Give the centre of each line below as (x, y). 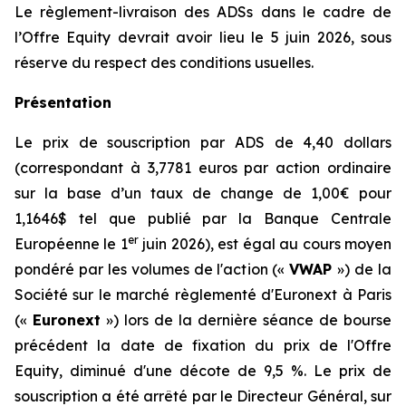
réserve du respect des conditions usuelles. (164, 63)
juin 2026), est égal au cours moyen (265, 244)
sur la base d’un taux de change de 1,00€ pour (203, 193)
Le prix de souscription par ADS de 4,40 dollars (203, 142)
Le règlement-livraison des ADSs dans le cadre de (203, 12)
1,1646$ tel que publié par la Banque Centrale (203, 218)
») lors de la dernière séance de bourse (246, 320)
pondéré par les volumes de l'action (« (152, 269)
